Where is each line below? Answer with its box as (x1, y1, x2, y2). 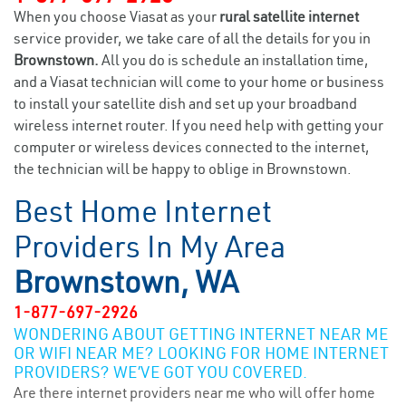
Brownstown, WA (14, 263, 238, 301)
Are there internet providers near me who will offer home (14, 383, 375, 401)
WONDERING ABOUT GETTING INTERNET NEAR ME (14, 324, 388, 344)
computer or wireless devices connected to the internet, (14, 138, 370, 156)
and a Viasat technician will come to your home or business (14, 72, 384, 91)
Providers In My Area (14, 227, 285, 266)
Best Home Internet (14, 192, 272, 230)
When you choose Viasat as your (14, 7, 219, 25)
